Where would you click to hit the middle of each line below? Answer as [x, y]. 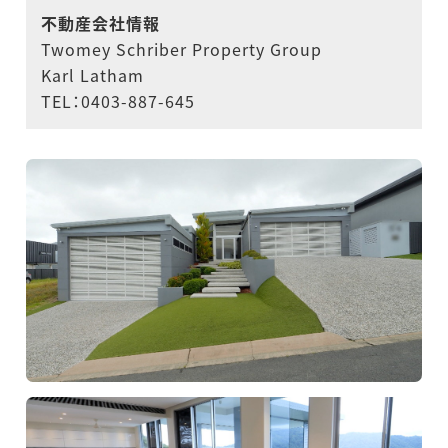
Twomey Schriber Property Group [182, 49]
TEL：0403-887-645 [118, 101]
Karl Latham [93, 75]
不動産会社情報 [101, 23]
